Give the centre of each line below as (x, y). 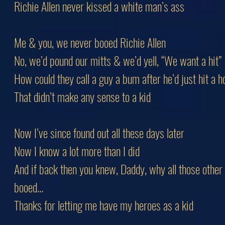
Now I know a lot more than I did (77, 151)
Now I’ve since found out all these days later (99, 133)
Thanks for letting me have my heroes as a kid (104, 205)
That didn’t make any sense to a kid (82, 96)
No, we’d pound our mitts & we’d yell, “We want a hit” (118, 60)
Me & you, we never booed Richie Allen (90, 42)
